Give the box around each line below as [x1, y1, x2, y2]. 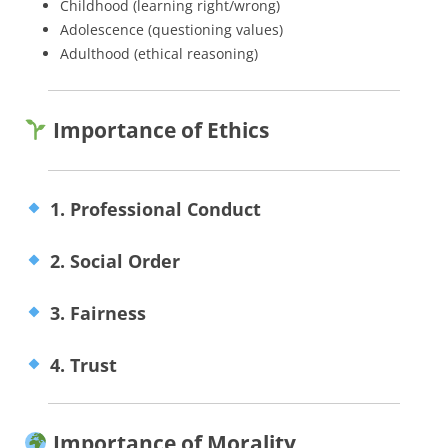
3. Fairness [44, 300, 146, 325]
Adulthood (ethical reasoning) [60, 43, 258, 63]
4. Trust [44, 352, 117, 377]
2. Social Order [44, 248, 180, 273]
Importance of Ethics [47, 115, 269, 144]
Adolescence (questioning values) [60, 19, 283, 39]
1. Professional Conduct [44, 196, 261, 221]
